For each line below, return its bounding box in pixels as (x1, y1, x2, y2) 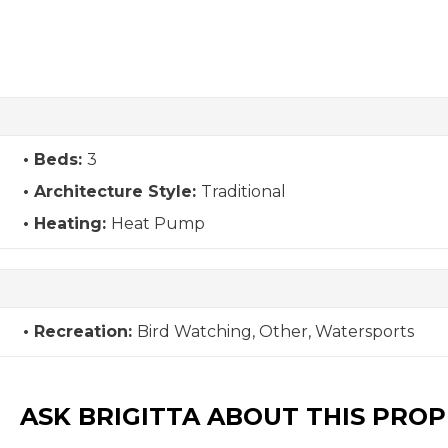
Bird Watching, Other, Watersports (136, 322, 414, 341)
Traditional (200, 182, 286, 201)
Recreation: (33, 322, 137, 341)
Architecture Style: (33, 182, 201, 201)
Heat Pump (110, 214, 205, 233)
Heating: (33, 214, 111, 233)
